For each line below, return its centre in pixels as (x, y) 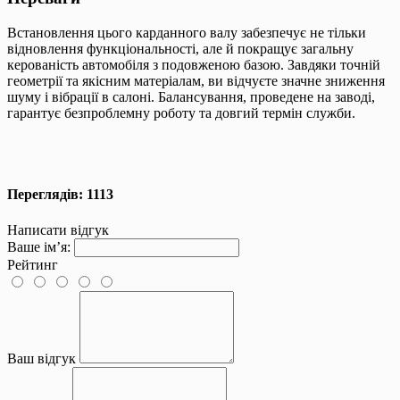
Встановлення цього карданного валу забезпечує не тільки (187, 33)
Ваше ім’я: (39, 246)
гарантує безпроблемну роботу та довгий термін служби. (181, 113)
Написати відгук (58, 229)
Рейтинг (33, 264)
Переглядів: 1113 (60, 195)
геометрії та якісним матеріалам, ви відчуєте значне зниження (196, 81)
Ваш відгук (42, 358)
